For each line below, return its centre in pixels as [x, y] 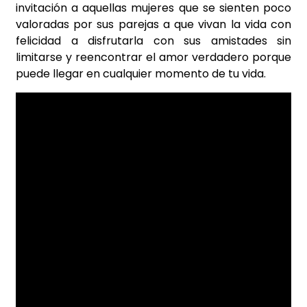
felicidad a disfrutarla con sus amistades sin [153, 41]
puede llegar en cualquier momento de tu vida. [141, 74]
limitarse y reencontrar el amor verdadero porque [153, 58]
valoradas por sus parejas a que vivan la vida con [153, 25]
